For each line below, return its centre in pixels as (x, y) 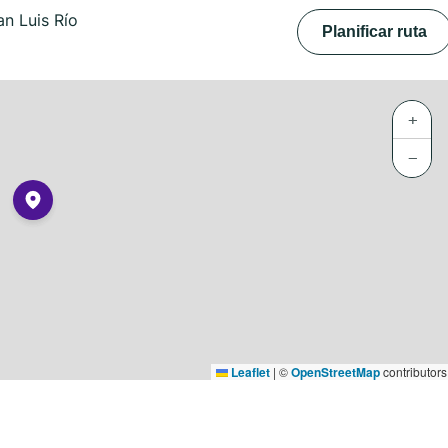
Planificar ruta (374, 31)
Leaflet (249, 372)
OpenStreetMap (335, 372)
